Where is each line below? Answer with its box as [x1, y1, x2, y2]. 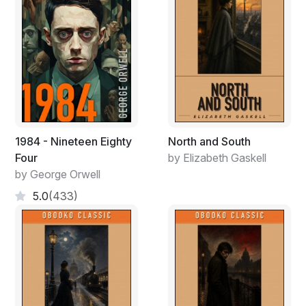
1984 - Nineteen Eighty [15, 134, 132, 148]
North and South [168, 134, 251, 148]
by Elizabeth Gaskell [168, 150, 266, 165]
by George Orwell [15, 167, 100, 181]
